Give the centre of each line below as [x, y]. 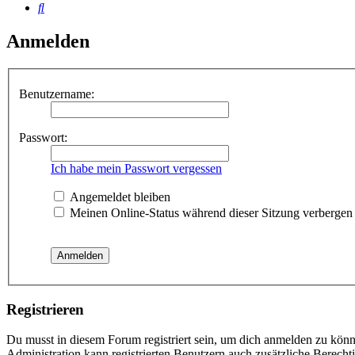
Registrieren [45, 309]
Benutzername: [57, 94]
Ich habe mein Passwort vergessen [136, 168]
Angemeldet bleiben [118, 197]
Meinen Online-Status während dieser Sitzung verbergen [210, 212]
